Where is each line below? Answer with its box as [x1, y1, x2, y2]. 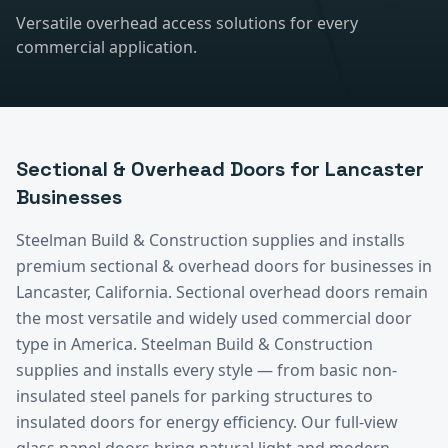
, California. [87, 280, 176, 303]
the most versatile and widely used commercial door [16, 306, 412, 329]
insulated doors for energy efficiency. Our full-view [16, 410, 398, 433]
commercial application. [16, 35, 197, 58]
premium [16, 254, 90, 277]
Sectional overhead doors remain [176, 280, 428, 303]
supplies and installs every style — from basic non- [16, 358, 397, 381]
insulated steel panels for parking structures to [16, 384, 373, 407]
